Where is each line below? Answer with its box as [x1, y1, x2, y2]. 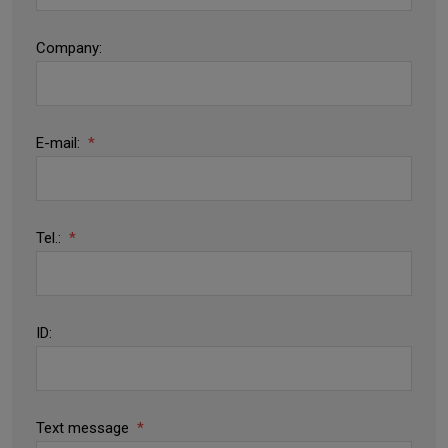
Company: [36, 39, 102, 57]
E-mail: [36, 134, 84, 152]
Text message [36, 419, 133, 437]
